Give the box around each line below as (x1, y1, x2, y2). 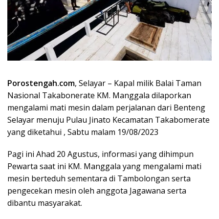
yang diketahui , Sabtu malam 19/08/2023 (7, 126, 158, 137)
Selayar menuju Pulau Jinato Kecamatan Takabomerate (7, 114, 210, 125)
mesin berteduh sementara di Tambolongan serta (7, 173, 191, 184)
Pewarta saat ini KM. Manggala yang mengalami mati (7, 160, 201, 172)
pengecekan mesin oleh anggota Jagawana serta (7, 185, 186, 196)
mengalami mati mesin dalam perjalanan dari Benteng (7, 102, 205, 113)
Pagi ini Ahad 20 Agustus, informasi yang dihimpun (7, 148, 194, 159)
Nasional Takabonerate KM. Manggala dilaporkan (7, 89, 191, 101)
